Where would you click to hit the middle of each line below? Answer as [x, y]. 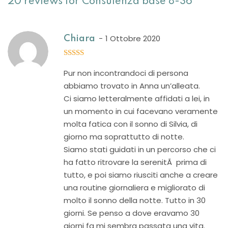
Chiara [79, 39]
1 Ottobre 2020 [133, 38]
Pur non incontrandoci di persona [126, 73]
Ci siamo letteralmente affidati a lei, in [137, 98]
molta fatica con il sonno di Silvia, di [131, 124]
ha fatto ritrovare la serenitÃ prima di [135, 162]
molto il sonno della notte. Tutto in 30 [135, 200]
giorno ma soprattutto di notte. [124, 137]
